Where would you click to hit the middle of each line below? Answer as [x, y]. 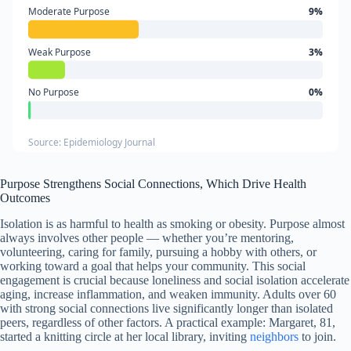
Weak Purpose [59, 52]
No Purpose [53, 92]
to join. [317, 336]
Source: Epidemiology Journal [91, 142]
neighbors [274, 336]
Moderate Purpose [69, 12]
